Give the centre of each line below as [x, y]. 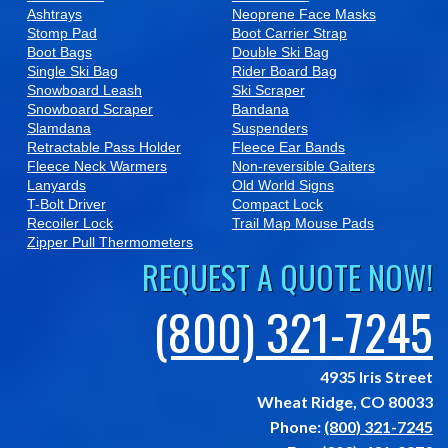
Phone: [297, 427]
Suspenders [269, 128]
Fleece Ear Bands [288, 147]
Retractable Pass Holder [104, 147]
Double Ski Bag [280, 52]
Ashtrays [54, 14]
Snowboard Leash [84, 90]
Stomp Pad [62, 33]
